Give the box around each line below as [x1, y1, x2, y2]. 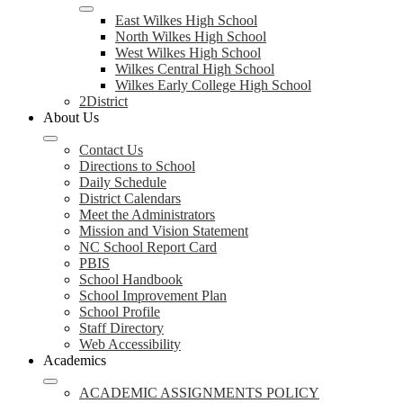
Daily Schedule [79, 175, 166, 190]
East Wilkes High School [115, 13, 257, 28]
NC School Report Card [79, 239, 217, 255]
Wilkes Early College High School [115, 77, 311, 93]
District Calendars [79, 191, 181, 206]
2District [79, 94, 128, 109]
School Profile [79, 304, 160, 319]
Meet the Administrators [79, 207, 215, 222]
